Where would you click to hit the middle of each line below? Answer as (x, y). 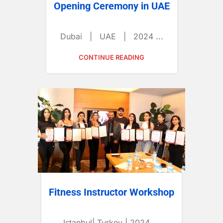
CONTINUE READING (111, 57)
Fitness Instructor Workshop (111, 192)
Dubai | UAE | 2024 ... (111, 36)
